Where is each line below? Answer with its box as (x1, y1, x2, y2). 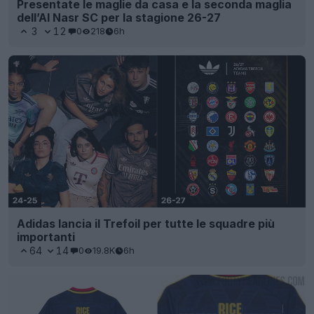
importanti (17, 229, 75, 244)
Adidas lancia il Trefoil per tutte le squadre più (17, 216, 275, 231)
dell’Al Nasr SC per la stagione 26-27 (17, 10, 221, 25)
